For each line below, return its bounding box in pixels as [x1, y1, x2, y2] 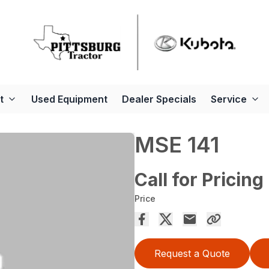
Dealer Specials [122, 93, 196, 106]
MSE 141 [134, 131, 219, 159]
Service [211, 93, 247, 106]
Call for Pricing [134, 169, 264, 191]
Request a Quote [154, 247, 230, 260]
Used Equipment [31, 93, 107, 106]
